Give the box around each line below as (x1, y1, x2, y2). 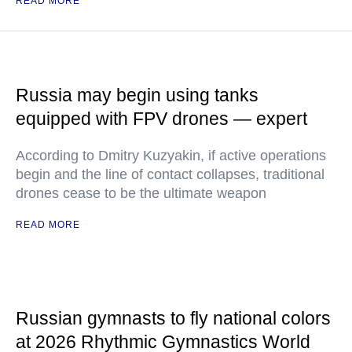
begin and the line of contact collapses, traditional (16, 167, 324, 182)
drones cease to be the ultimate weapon (16, 185, 266, 201)
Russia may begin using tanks (16, 85, 258, 105)
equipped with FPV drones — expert (16, 108, 307, 129)
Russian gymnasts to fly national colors (16, 308, 331, 328)
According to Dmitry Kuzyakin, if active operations (16, 148, 326, 163)
